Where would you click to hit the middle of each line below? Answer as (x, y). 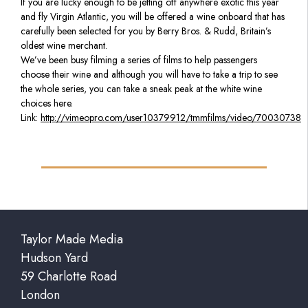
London (40, 295)
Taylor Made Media (72, 239)
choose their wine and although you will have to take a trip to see (149, 74)
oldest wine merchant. (64, 45)
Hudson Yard (54, 257)
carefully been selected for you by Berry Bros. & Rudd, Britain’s (146, 31)
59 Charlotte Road (69, 276)
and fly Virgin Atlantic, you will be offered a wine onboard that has (153, 16)
